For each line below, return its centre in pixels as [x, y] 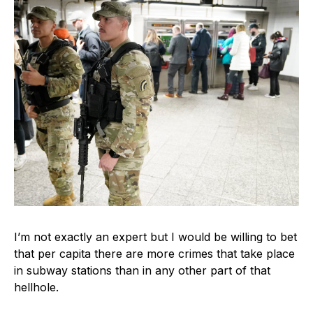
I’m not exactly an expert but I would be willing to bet [155, 237]
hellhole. [36, 287]
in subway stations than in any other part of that [142, 271]
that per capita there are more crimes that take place [154, 254]
